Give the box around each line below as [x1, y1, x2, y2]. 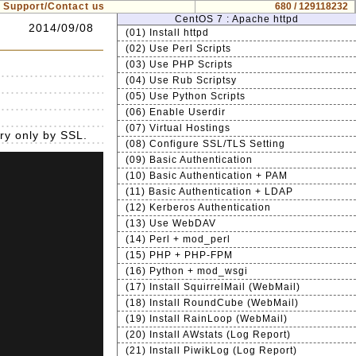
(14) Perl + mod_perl [126, 234, 230, 245]
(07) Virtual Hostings [126, 122, 230, 133]
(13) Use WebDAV [126, 218, 216, 229]
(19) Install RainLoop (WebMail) [126, 313, 288, 324]
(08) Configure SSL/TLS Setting [126, 138, 285, 149]
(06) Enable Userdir [126, 106, 226, 118]
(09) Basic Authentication [126, 154, 253, 165]
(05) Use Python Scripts [126, 91, 246, 102]
